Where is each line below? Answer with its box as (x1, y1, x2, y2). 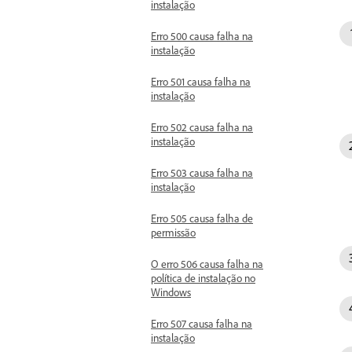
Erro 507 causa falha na (151, 317, 252, 330)
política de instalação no (151, 271, 255, 284)
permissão (151, 225, 196, 239)
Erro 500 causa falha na (151, 29, 253, 42)
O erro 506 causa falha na (151, 257, 263, 270)
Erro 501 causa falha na (151, 75, 251, 88)
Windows (151, 285, 191, 299)
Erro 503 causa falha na (151, 166, 253, 179)
